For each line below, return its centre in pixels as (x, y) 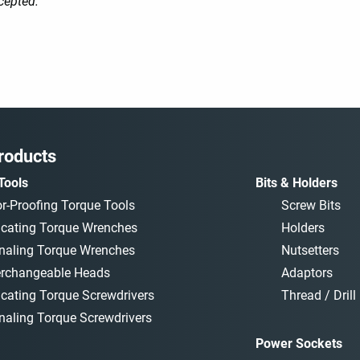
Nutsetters (310, 251)
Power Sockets (299, 344)
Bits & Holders (296, 183)
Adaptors (307, 273)
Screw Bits (311, 206)
